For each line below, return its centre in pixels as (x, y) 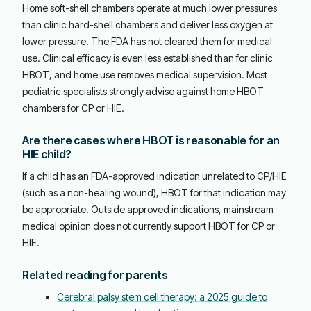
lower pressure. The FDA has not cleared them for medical (147, 41)
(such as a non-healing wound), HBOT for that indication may (154, 193)
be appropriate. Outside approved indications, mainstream (148, 209)
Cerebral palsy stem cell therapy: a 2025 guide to (162, 297)
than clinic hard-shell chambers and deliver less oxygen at (148, 25)
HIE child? (47, 154)
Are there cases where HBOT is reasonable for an (151, 140)
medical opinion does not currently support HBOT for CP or (149, 226)
